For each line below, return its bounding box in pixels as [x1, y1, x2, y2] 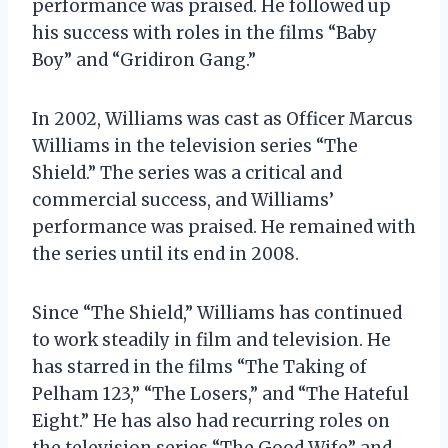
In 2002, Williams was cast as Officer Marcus [32, 107, 413, 130]
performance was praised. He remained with [32, 215, 416, 238]
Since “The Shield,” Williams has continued [32, 301, 402, 324]
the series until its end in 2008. [32, 242, 299, 265]
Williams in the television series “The [32, 134, 358, 157]
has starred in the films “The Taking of [32, 355, 367, 378]
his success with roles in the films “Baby [32, 21, 377, 44]
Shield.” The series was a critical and [32, 161, 342, 184]
